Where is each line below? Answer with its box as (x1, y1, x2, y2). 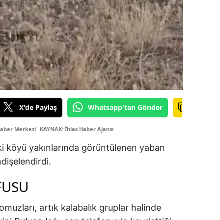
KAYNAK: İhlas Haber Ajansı (40, 125, 113, 133)
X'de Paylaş (19, 102, 57, 112)
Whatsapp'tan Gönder (88, 102, 163, 112)
